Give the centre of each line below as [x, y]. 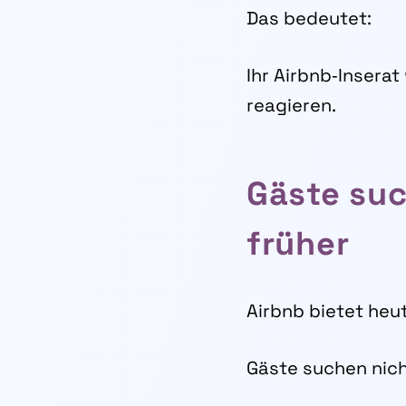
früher [298, 244]
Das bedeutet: [309, 18]
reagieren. [291, 105]
